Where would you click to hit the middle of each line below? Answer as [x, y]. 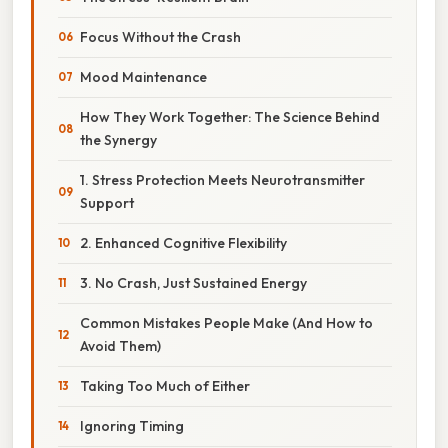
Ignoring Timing [132, 425]
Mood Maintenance [143, 76]
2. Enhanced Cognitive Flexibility [183, 242]
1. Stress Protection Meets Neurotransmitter [222, 179]
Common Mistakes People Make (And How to [226, 322]
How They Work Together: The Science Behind [230, 116]
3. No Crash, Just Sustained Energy [193, 282]
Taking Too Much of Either [165, 385]
